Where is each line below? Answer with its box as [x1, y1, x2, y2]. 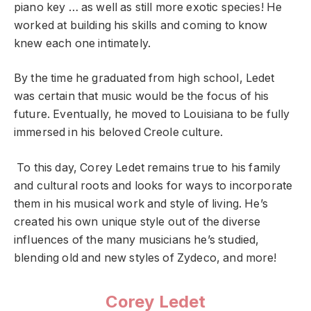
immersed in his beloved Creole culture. [14, 126, 224, 140]
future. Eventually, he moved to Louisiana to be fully [14, 108, 290, 121]
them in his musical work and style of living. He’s [14, 196, 268, 210]
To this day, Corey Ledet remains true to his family [17, 160, 281, 174]
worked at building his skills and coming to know [14, 18, 268, 32]
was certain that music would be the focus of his [14, 90, 269, 103]
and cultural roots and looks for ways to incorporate [14, 178, 293, 192]
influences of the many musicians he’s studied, [14, 233, 260, 246]
